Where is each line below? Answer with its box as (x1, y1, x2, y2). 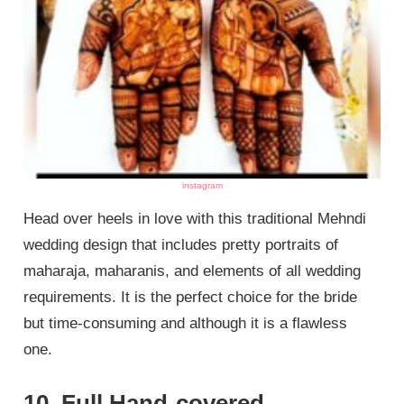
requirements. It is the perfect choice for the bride (23, 288, 358, 306)
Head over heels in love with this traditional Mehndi (23, 209, 367, 227)
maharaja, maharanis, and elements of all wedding (23, 262, 362, 280)
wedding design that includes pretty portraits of (23, 235, 339, 253)
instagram (181, 179, 223, 190)
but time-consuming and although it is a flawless (23, 314, 348, 332)
